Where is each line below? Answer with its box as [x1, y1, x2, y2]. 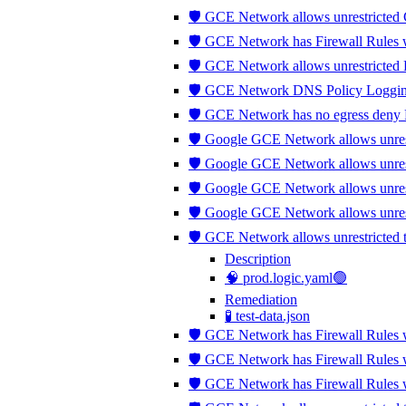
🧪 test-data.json [225, 308, 310, 324]
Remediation [225, 292, 297, 307]
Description [225, 251, 291, 266]
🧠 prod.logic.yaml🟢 [225, 270, 347, 285]
